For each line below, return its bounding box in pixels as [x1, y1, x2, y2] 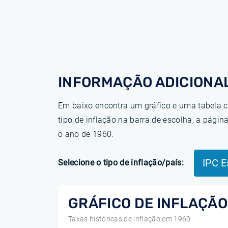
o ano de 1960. [58, 129, 114, 139]
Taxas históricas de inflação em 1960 [68, 215, 191, 223]
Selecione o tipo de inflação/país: [58, 157, 184, 167]
